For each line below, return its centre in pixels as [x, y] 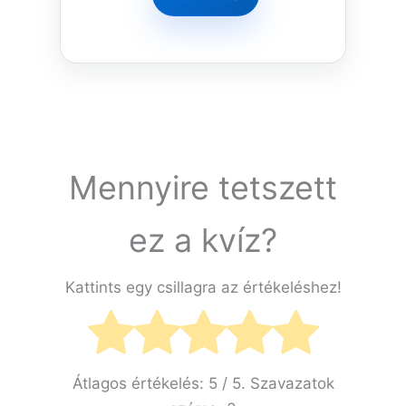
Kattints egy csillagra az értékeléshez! [203, 288]
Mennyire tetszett [203, 188]
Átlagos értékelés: [140, 383]
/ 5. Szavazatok [275, 383]
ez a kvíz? [203, 241]
